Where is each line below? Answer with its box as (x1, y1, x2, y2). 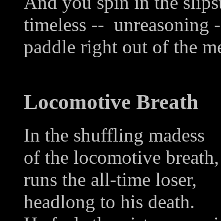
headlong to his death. (24, 190, 195, 212)
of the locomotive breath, (24, 146, 219, 168)
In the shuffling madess (24, 124, 205, 146)
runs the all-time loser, (24, 168, 197, 190)
